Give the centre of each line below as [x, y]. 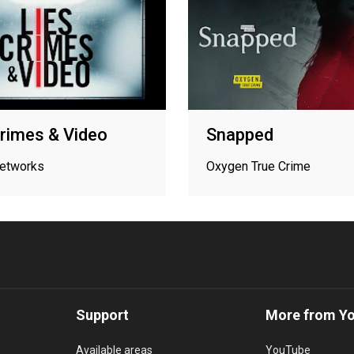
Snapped [240, 134]
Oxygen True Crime [258, 166]
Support [102, 314]
